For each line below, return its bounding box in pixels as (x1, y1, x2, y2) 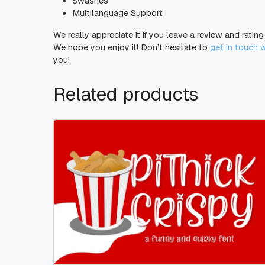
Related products (53, 82, 198, 106)
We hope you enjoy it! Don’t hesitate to (53, 41, 210, 53)
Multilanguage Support (72, 7, 163, 18)
